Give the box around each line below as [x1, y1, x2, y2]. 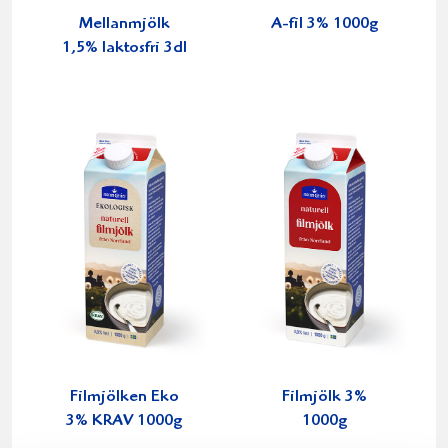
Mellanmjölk [78, 16, 170, 34]
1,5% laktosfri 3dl [61, 40, 187, 58]
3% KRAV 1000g [66, 413, 182, 431]
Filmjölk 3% [281, 389, 367, 407]
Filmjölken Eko [69, 389, 179, 407]
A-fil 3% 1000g [270, 16, 378, 34]
